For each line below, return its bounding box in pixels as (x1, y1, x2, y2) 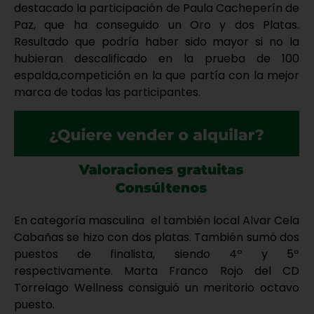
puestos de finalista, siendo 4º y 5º (14, 245, 299, 262)
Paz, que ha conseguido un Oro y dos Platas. (14, 16, 299, 33)
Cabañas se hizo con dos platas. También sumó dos (14, 228, 299, 245)
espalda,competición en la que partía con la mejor (14, 67, 299, 83)
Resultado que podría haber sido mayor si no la (14, 33, 299, 50)
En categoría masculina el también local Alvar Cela (14, 212, 299, 228)
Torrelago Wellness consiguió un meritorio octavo (14, 279, 299, 296)
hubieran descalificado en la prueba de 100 (14, 50, 299, 67)
